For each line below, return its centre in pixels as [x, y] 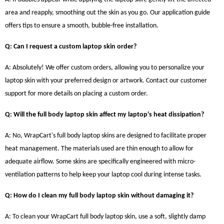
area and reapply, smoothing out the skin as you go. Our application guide [107, 12]
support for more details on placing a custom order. [76, 93]
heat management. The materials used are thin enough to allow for [99, 148]
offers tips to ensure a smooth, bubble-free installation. [82, 25]
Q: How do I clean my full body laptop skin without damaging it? [99, 195]
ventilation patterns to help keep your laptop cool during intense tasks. [103, 174]
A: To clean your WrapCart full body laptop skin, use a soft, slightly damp [105, 216]
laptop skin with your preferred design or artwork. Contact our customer [106, 80]
